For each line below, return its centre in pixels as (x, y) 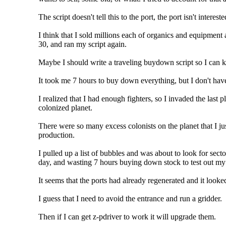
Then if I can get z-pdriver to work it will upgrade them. (127, 216)
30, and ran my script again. (82, 44)
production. (56, 135)
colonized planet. (65, 107)
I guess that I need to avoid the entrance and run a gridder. (130, 198)
